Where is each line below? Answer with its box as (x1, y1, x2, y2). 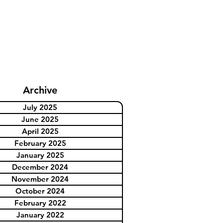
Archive (23, 84, 57, 97)
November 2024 (11, 174, 69, 184)
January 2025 (16, 150, 64, 160)
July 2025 (23, 103, 57, 112)
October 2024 (15, 186, 65, 196)
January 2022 (16, 210, 64, 220)
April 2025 (21, 126, 59, 136)
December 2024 (12, 162, 68, 172)
